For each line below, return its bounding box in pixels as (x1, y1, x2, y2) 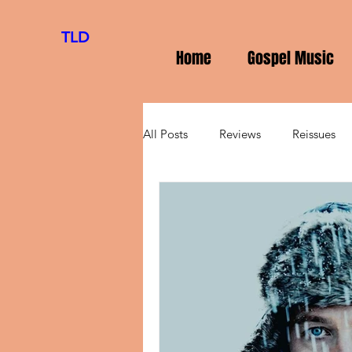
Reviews (219, 126, 261, 142)
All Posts (143, 126, 188, 142)
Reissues (292, 126, 335, 142)
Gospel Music (247, 46, 334, 70)
